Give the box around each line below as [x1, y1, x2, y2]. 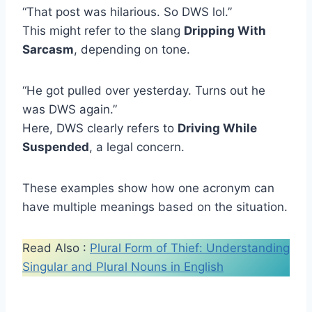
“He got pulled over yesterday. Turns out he [22, 83, 265, 97]
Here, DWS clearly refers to [22, 120, 178, 135]
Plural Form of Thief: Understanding [90, 240, 290, 255]
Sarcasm [22, 42, 74, 56]
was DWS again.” [22, 102, 117, 116]
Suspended [22, 139, 89, 154]
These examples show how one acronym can [22, 180, 274, 195]
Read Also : [22, 240, 90, 255]
